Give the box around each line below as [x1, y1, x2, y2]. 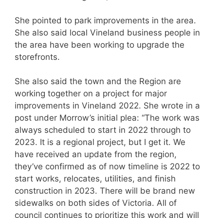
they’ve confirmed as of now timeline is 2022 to [15, 162, 200, 171]
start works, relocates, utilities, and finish [15, 174, 176, 183]
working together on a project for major [15, 89, 167, 98]
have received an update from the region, [15, 149, 177, 159]
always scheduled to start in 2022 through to [15, 125, 191, 135]
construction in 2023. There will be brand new [15, 186, 195, 196]
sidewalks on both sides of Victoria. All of [15, 198, 177, 208]
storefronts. [15, 52, 60, 62]
